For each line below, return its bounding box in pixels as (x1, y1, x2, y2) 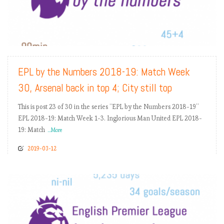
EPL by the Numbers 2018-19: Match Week (18, 65, 190, 79)
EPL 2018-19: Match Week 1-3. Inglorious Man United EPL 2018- (18, 114, 202, 123)
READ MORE (170, 29, 209, 40)
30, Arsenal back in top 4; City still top (18, 81, 172, 95)
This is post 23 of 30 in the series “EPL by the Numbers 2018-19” (18, 102, 198, 111)
